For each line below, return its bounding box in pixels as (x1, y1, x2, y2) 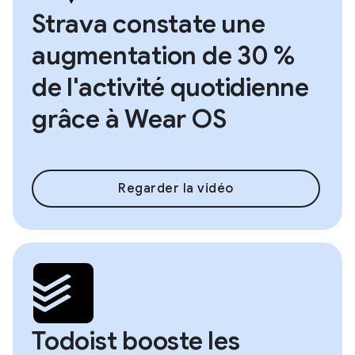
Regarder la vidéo (118, 181, 234, 197)
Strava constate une (32, 8, 265, 40)
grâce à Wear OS (32, 103, 227, 136)
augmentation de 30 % (32, 40, 295, 72)
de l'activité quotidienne (32, 71, 309, 104)
